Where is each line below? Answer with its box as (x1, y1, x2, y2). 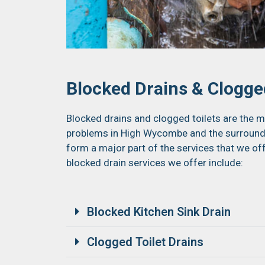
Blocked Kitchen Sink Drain (87, 205, 231, 219)
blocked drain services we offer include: (66, 156, 243, 169)
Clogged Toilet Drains (87, 235, 203, 250)
